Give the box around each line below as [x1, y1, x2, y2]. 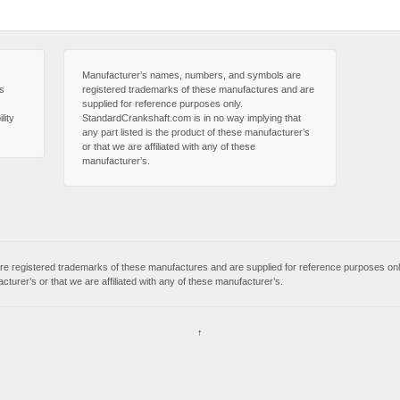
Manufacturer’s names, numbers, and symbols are [81, 70, 301, 81]
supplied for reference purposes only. [81, 98, 243, 110]
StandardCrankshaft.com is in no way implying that [81, 112, 301, 124]
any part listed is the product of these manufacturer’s [81, 127, 310, 138]
